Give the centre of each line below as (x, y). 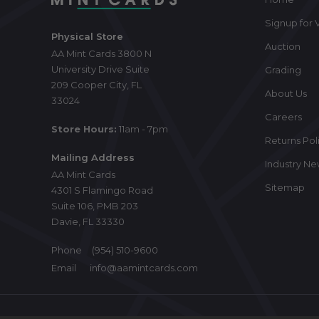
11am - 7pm (142, 129)
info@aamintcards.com (144, 267)
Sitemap (285, 187)
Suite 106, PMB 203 (95, 205)
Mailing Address (93, 157)
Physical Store (87, 36)
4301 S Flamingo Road (102, 190)
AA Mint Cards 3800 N (101, 53)
